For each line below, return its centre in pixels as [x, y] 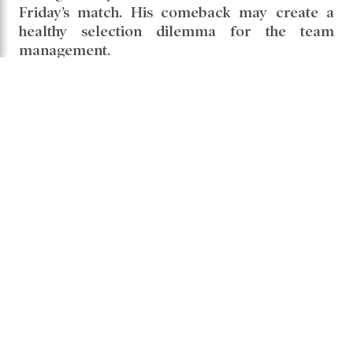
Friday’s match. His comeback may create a [176, 13]
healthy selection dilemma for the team [176, 32]
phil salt [63, 93]
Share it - [70, 150]
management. [65, 50]
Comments [78, 204]
